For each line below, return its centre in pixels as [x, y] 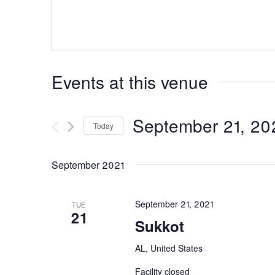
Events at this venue [130, 82]
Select [146, 144]
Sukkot [159, 226]
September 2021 [88, 165]
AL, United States [168, 248]
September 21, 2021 [174, 204]
